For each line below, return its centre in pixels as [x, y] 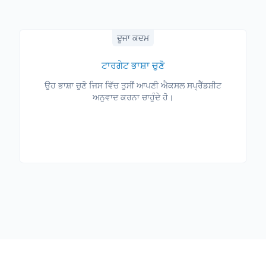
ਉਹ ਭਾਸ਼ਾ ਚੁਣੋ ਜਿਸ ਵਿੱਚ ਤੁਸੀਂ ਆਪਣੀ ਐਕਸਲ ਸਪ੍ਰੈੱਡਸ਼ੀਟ [133, 85]
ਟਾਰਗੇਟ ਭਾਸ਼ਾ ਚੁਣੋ [133, 65]
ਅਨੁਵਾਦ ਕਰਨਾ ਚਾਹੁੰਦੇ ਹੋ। [133, 97]
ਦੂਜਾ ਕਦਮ [133, 38]
